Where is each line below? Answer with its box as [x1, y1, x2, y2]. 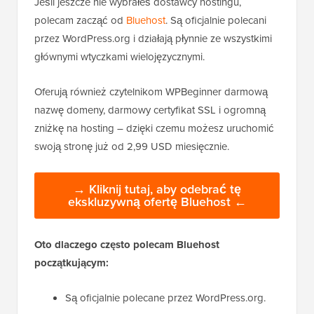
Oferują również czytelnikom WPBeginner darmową [34, 84, 268, 100]
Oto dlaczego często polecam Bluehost [34, 237, 219, 253]
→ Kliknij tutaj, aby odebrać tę [73, 180, 241, 198]
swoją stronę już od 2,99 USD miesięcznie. [34, 139, 229, 154]
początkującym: [34, 255, 109, 271]
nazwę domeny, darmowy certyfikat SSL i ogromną [34, 102, 266, 118]
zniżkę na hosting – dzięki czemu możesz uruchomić [34, 121, 274, 136]
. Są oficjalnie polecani [165, 13, 266, 28]
